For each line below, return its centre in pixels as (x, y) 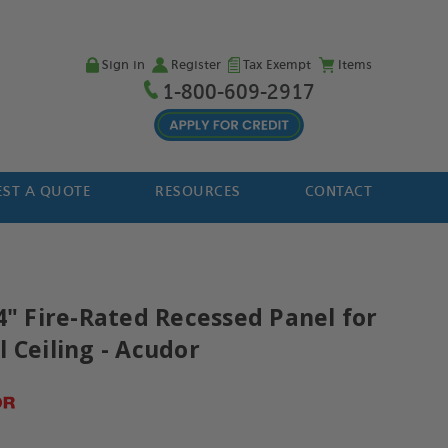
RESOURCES (198, 191)
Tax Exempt (276, 65)
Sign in (123, 65)
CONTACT (338, 191)
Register (195, 65)
